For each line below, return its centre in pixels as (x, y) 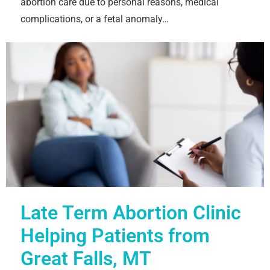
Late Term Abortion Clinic (131, 212)
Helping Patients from (115, 235)
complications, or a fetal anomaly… (95, 19)
